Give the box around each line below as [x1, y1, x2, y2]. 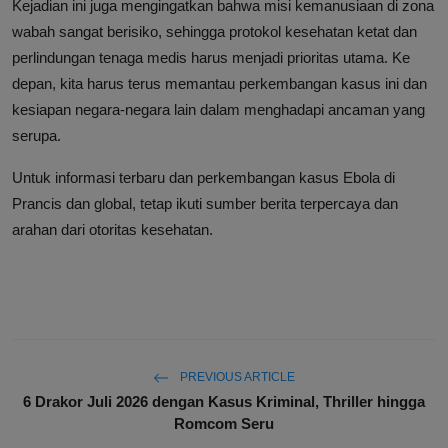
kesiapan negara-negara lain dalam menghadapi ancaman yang [12, 101, 425, 119]
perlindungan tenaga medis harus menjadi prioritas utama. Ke [12, 49, 410, 67]
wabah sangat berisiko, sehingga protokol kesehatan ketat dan [12, 23, 417, 41]
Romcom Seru [174, 415, 274, 433]
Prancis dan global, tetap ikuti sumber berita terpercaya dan [12, 195, 398, 213]
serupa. [12, 127, 61, 145]
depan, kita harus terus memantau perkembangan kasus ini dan [12, 75, 427, 93]
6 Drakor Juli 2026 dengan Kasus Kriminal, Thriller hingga [23, 393, 425, 411]
